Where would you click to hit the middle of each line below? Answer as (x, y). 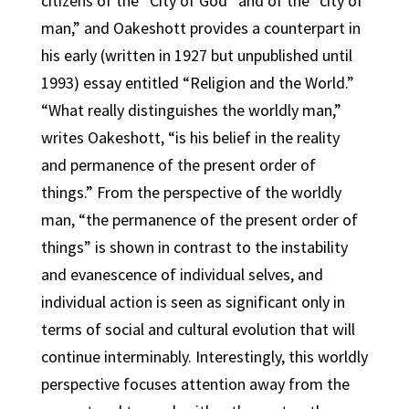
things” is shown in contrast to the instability (194, 247)
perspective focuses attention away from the (195, 384)
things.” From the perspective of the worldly (191, 192)
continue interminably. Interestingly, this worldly (204, 357)
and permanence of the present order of (178, 165)
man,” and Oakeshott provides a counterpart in (200, 28)
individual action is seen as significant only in (193, 302)
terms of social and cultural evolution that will (198, 329)
